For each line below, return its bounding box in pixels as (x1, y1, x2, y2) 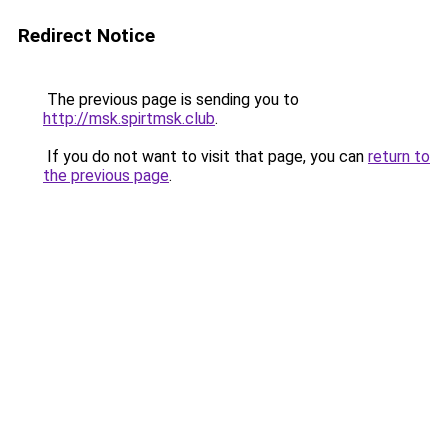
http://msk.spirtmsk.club (43, 109, 215, 128)
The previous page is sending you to (43, 90, 299, 109)
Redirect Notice (18, 24, 155, 47)
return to (368, 147, 430, 166)
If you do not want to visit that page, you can (43, 147, 368, 166)
